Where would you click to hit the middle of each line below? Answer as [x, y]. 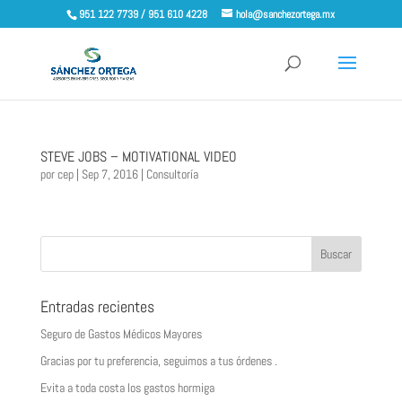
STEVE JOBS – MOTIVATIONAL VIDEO [138, 157]
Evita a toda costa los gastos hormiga [127, 388]
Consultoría [172, 174]
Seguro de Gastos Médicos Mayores [121, 334]
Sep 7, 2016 [109, 174]
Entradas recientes [97, 306]
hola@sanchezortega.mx [286, 14]
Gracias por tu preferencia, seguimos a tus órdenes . [158, 361]
